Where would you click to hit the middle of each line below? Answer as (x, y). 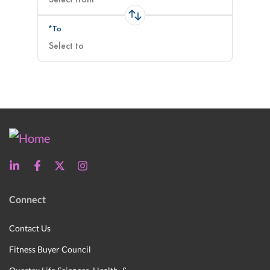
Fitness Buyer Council (50, 249)
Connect (27, 199)
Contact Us (30, 228)
